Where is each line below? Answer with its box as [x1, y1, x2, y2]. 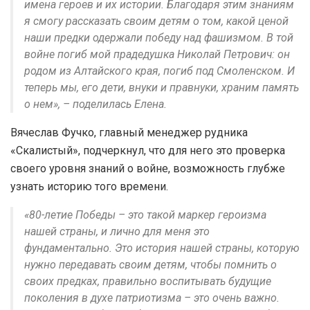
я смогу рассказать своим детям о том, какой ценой [24, 15, 289, 28]
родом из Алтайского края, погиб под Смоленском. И [24, 64, 295, 78]
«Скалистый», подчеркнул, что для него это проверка [10, 144, 285, 158]
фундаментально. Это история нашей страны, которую [24, 241, 300, 255]
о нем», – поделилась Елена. [24, 98, 167, 111]
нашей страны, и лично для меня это [24, 225, 210, 239]
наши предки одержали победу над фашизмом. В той [24, 31, 293, 45]
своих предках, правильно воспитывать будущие [24, 275, 271, 289]
